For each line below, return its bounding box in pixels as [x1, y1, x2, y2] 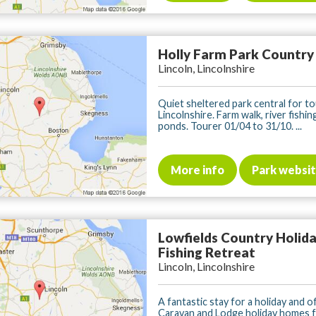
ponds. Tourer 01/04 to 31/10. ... [158, 120, 302, 133]
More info [171, 163, 224, 177]
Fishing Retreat [158, 245, 255, 261]
